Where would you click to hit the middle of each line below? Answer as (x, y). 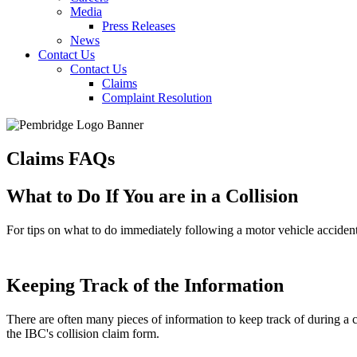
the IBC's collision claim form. (83, 333)
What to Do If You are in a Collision (152, 196)
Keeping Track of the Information (145, 285)
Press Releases (139, 26)
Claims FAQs (61, 158)
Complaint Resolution (157, 98)
